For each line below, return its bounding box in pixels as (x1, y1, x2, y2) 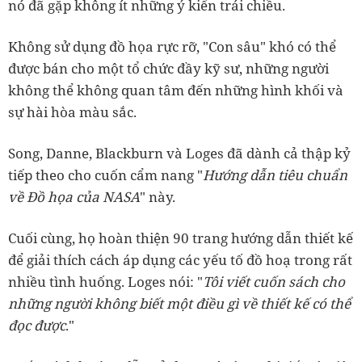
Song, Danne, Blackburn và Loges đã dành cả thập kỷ (8, 143, 351, 162)
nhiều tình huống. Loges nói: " (8, 271, 203, 291)
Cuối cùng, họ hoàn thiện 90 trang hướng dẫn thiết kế (8, 228, 353, 247)
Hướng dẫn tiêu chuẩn (203, 165, 347, 184)
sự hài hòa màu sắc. (8, 102, 137, 121)
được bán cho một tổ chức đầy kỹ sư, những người (8, 58, 329, 78)
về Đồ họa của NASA (8, 187, 140, 206)
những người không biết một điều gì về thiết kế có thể (8, 293, 351, 313)
